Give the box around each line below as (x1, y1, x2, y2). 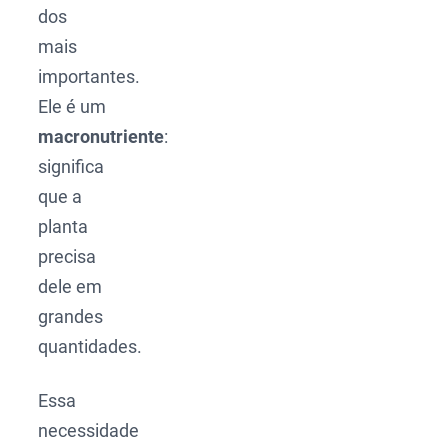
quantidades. (38, 336, 143, 358)
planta (38, 216, 89, 238)
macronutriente (38, 126, 165, 148)
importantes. (38, 66, 141, 88)
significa (38, 156, 105, 178)
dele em (38, 276, 103, 298)
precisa (38, 246, 97, 268)
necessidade (38, 420, 140, 442)
